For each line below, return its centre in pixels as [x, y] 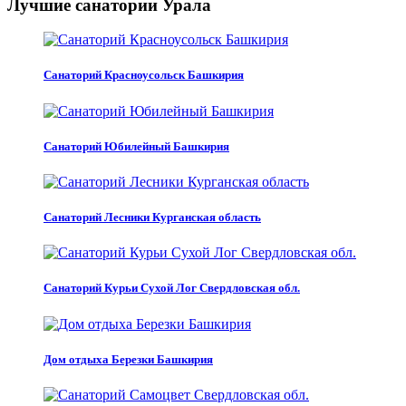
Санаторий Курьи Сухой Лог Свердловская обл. [172, 288]
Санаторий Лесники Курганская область [152, 217]
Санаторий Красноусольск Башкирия [144, 75]
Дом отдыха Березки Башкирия [128, 359]
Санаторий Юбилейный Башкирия [136, 146]
